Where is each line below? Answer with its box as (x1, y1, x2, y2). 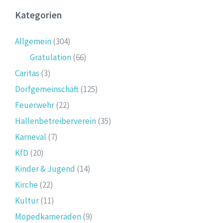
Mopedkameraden (15, 211, 81, 222)
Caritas (15, 67, 39, 79)
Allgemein (15, 35, 51, 47)
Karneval (15, 131, 46, 142)
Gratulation (30, 51, 71, 63)
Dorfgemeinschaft (15, 83, 79, 95)
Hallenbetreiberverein (15, 115, 96, 126)
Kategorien (15, 8, 62, 21)
